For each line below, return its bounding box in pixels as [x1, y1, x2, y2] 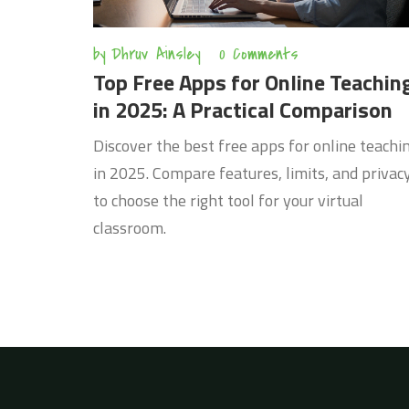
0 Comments [219, 41, 299, 67]
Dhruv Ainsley [111, 41, 201, 67]
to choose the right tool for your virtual [93, 187, 363, 213]
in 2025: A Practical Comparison [93, 92, 393, 126]
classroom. [93, 215, 166, 240]
